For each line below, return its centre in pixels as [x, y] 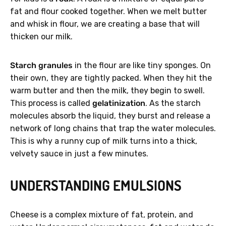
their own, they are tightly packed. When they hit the [111, 78]
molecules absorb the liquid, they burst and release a [110, 116]
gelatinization [119, 103]
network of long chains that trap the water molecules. [113, 129]
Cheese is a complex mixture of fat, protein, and [102, 215]
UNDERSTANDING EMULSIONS [96, 185]
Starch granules [41, 66]
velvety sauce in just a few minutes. [79, 154]
